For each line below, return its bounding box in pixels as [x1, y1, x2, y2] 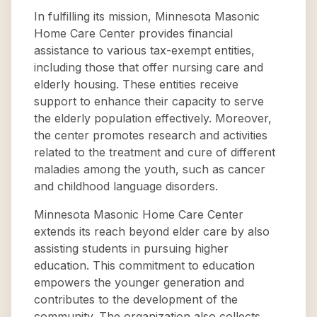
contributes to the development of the [34, 292, 238, 306]
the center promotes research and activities [34, 128, 267, 142]
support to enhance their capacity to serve [34, 94, 264, 108]
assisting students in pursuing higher [34, 241, 229, 255]
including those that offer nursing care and [34, 60, 263, 74]
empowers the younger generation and [34, 275, 244, 289]
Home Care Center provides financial [34, 26, 233, 40]
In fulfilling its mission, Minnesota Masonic [34, 9, 260, 23]
